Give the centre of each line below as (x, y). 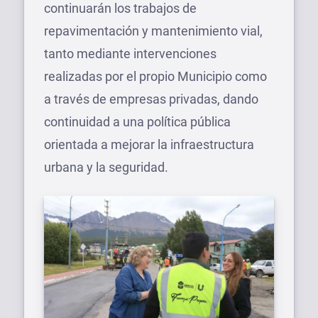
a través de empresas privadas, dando (151, 99)
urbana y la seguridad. (106, 167)
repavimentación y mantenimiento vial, (153, 31)
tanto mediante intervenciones (130, 53)
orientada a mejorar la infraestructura (149, 144)
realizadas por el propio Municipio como (155, 76)
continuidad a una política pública (137, 121)
